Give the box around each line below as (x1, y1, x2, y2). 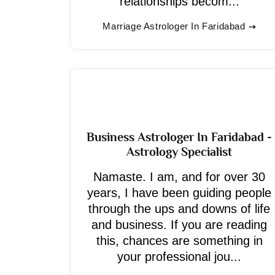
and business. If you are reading (91, 218, 267, 231)
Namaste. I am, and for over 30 (93, 170, 265, 184)
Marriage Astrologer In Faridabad (103, 21, 246, 31)
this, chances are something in (96, 234, 263, 247)
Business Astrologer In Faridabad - (87, 130, 272, 144)
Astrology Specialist (126, 145, 232, 158)
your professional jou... (117, 250, 241, 263)
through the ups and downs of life (88, 202, 270, 215)
